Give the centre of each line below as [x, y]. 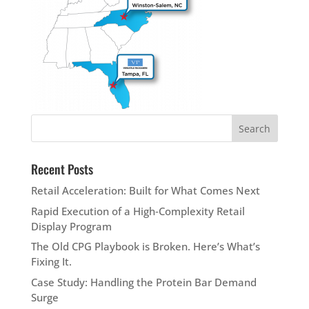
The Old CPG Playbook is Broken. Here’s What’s [145, 246]
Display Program [71, 226]
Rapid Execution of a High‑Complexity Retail [138, 211]
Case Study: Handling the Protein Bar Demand [143, 282]
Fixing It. [51, 261]
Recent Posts [62, 169]
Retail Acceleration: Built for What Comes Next [145, 190]
